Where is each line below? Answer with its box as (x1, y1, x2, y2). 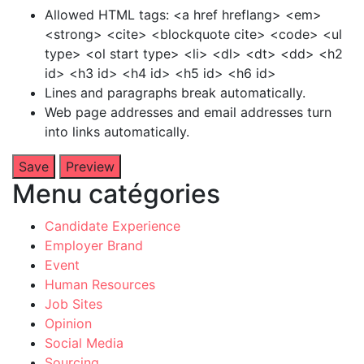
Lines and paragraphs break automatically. (45, 84, 305, 101)
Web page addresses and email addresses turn (45, 103, 331, 120)
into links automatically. (45, 123, 189, 140)
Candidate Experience (45, 217, 180, 234)
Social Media (45, 334, 123, 351)
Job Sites (45, 295, 102, 312)
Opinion (45, 314, 92, 331)
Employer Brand (45, 236, 143, 253)
